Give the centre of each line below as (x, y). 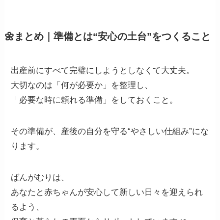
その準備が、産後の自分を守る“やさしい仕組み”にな (110, 131)
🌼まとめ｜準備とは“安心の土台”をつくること (107, 36)
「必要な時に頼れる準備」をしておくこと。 (95, 100)
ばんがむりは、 (40, 177)
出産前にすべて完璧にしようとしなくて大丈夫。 (103, 70)
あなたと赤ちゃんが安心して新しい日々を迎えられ (107, 192)
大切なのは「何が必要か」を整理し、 (82, 85)
